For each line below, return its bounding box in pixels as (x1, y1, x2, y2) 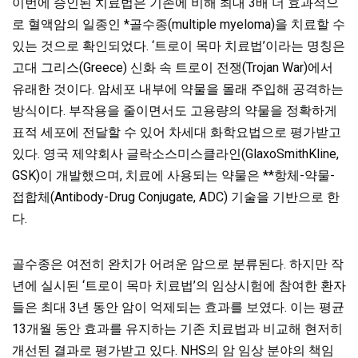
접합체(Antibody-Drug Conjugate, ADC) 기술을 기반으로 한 (12, 189, 340, 205)
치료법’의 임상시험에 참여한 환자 (155, 278, 346, 294)
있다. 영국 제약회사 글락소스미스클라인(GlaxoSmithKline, (12, 146, 339, 162)
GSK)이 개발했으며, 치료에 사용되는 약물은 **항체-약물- (12, 168, 335, 184)
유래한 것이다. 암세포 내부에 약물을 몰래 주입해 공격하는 (12, 82, 344, 97)
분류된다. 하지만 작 (233, 257, 344, 272)
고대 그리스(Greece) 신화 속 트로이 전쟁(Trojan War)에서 (12, 60, 333, 76)
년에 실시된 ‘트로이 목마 (12, 278, 152, 294)
